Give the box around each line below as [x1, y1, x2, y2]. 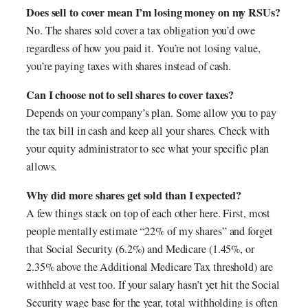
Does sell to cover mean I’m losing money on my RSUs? [26, 3, 280, 21]
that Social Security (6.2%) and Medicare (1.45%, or [26, 241, 254, 257]
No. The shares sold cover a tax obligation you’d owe [26, 22, 255, 38]
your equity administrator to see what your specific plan [26, 141, 269, 157]
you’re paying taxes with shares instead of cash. [26, 58, 232, 74]
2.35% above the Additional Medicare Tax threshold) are [26, 259, 273, 275]
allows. [26, 159, 58, 175]
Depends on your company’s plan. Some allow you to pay [26, 105, 276, 121]
